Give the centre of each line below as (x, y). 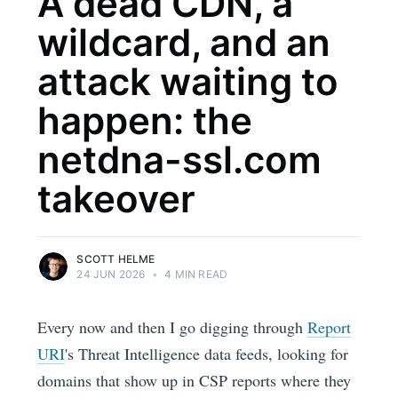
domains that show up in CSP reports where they (195, 381)
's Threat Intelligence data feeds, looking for (207, 354)
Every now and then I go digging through (173, 327)
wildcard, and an (184, 43)
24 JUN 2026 (111, 275)
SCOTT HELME (116, 259)
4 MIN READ (195, 275)
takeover (117, 199)
